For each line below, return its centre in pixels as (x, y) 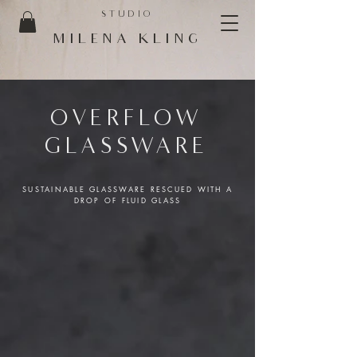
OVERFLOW (127, 118)
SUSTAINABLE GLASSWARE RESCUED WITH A (127, 189)
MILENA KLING (127, 40)
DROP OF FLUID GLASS (127, 200)
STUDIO (127, 15)
